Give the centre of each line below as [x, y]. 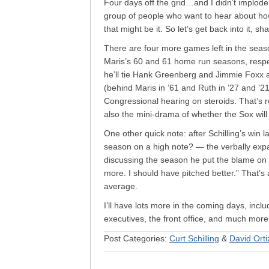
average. [121, 186]
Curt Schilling [194, 238]
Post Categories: [137, 238]
